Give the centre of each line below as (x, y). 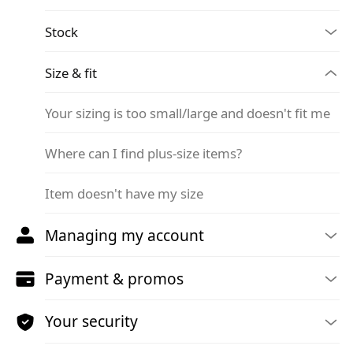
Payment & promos (115, 279)
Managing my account (125, 235)
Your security (92, 322)
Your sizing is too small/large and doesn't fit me (188, 113)
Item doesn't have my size (124, 194)
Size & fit (71, 73)
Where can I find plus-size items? (144, 154)
